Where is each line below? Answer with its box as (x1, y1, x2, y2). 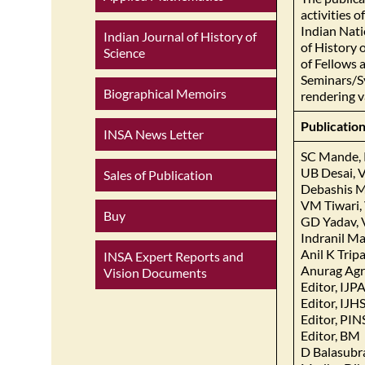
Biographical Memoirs (103, 85, 226, 101)
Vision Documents (103, 264, 207, 280)
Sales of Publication (103, 166, 213, 182)
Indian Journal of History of (103, 28, 257, 44)
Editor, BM (301, 327, 360, 343)
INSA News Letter (103, 125, 204, 142)
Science (103, 44, 145, 60)
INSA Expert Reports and (103, 248, 244, 264)
